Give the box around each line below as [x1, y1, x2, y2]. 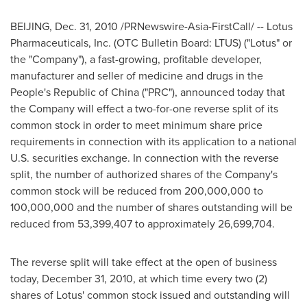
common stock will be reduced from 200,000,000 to [10, 183, 263, 199]
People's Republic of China [10, 84, 139, 100]
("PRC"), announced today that [139, 84, 285, 100]
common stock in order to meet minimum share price [10, 117, 262, 133]
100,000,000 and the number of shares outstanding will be [10, 199, 293, 215]
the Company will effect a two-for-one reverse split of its [10, 101, 278, 116]
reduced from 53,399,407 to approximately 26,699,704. [10, 216, 275, 232]
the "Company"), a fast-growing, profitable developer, [10, 51, 262, 67]
